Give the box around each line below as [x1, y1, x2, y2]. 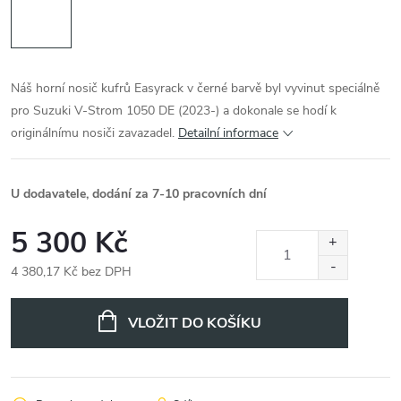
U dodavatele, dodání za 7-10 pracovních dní [11, 185, 267, 202]
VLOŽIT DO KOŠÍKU [127, 313, 261, 333]
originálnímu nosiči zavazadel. [11, 124, 178, 141]
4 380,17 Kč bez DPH [11, 263, 132, 280]
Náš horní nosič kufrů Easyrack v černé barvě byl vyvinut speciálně [11, 80, 380, 97]
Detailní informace [178, 124, 278, 141]
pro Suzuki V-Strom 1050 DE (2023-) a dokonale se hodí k [11, 102, 337, 119]
